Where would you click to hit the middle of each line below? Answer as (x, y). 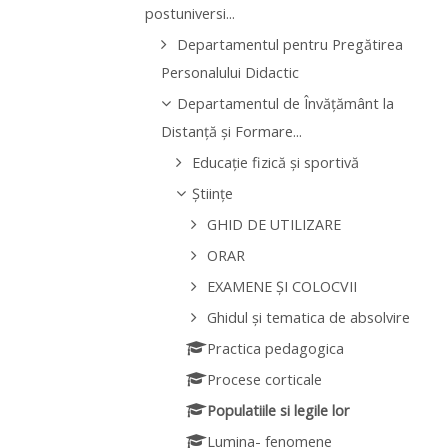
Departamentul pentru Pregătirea (289, 45)
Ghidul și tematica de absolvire (309, 318)
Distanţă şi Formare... (231, 132)
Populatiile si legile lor (279, 411)
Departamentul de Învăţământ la (285, 104)
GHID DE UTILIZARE (274, 225)
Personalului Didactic (229, 73)
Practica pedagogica (276, 349)
